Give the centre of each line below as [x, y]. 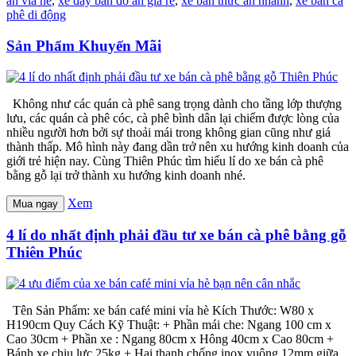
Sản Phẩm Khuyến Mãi [84, 45]
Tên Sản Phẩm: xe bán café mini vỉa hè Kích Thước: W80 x [160, 311]
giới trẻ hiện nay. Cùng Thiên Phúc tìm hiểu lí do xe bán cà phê [165, 161]
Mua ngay [35, 203]
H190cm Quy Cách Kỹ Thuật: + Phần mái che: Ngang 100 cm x [169, 325]
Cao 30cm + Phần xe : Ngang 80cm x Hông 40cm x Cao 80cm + [170, 339]
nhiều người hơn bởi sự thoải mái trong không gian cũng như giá [168, 132]
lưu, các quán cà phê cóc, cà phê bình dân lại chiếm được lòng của [173, 118]
